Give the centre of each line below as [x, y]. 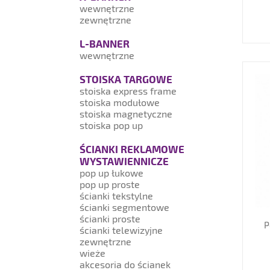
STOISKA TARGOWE [126, 79]
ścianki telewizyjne [121, 230]
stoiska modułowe [120, 102]
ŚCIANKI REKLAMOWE [132, 149]
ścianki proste [110, 218]
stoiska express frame [128, 91]
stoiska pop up [111, 125]
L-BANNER [105, 43]
